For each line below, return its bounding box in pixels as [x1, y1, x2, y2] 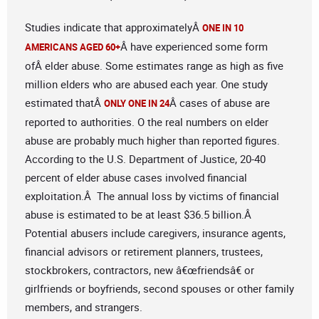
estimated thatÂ [25, 95, 104, 110]
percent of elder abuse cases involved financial [25, 170, 247, 185]
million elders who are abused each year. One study [25, 77, 268, 92]
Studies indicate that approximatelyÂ [25, 20, 202, 35]
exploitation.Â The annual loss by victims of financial [25, 189, 279, 204]
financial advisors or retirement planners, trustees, [25, 244, 263, 259]
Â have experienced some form [120, 39, 268, 54]
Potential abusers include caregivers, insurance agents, [25, 226, 286, 241]
